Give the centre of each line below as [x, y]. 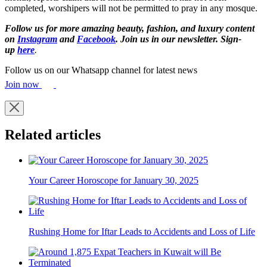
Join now [23, 84]
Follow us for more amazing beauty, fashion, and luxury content [130, 28]
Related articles [53, 135]
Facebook [96, 39]
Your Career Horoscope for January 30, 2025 [114, 181]
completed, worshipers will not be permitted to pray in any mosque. [131, 8]
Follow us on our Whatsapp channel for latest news [101, 70]
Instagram [37, 39]
